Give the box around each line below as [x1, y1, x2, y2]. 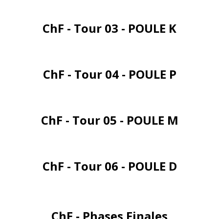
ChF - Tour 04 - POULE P [43, 66, 176, 82]
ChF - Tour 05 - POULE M [41, 111, 178, 128]
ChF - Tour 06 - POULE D [42, 157, 177, 174]
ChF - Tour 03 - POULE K [43, 20, 176, 36]
